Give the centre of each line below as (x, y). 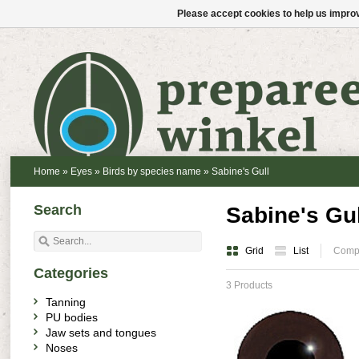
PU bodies (72, 317)
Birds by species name (152, 171)
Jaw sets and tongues (101, 333)
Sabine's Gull (240, 171)
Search (58, 210)
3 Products (249, 285)
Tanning (66, 302)
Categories (71, 273)
